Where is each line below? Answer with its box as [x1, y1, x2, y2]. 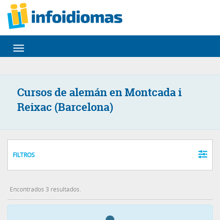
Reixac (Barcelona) [17, 100, 113, 114]
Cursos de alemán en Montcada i [17, 85, 182, 100]
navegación [18, 55, 50, 63]
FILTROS [13, 151, 35, 159]
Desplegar [18, 45, 47, 53]
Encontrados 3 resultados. [10, 185, 81, 193]
